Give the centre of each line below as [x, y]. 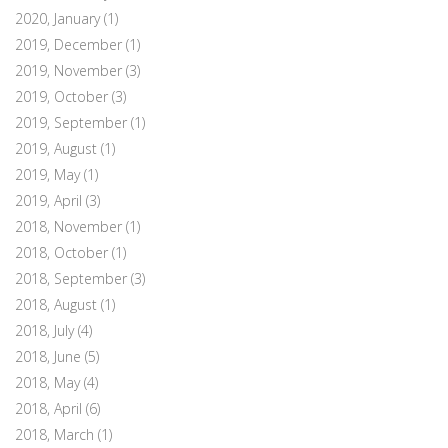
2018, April [50, 408]
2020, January [59, 18]
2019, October [63, 96]
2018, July [46, 330]
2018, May [49, 382]
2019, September [73, 122]
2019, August [58, 148]
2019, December [70, 44]
